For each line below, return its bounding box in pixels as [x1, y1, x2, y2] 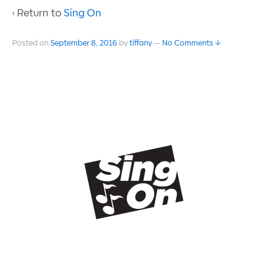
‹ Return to [12, 8, 64, 18]
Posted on [12, 39, 50, 47]
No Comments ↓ [162, 39, 221, 47]
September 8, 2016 [50, 39, 117, 47]
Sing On [64, 8, 101, 18]
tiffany [129, 39, 152, 47]
